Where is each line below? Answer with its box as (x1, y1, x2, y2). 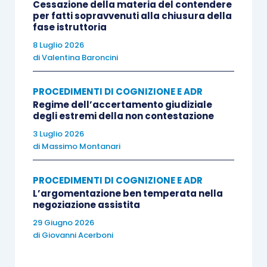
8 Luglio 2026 (32, 39, 84, 51)
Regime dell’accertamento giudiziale (32, 98, 212, 111)
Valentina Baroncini (41, 52, 118, 63)
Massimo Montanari (41, 141, 120, 152)
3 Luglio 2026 (32, 128, 84, 139)
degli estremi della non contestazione (32, 110, 214, 122)
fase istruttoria (32, 21, 107, 33)
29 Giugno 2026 (32, 217, 94, 228)
